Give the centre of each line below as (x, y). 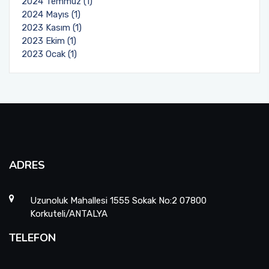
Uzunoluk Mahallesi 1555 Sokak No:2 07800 (118, 201)
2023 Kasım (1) (52, 28)
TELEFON (32, 238)
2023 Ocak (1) (49, 54)
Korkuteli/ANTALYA (69, 214)
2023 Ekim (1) (49, 41)
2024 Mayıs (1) (51, 14)
